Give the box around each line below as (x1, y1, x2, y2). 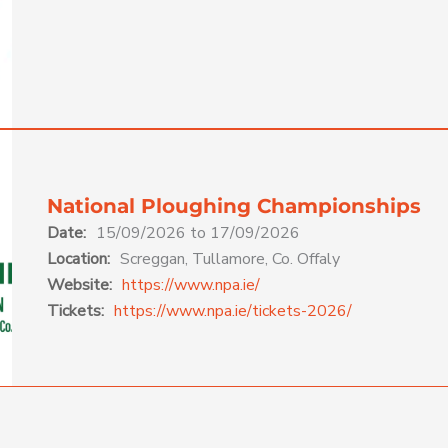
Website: (46, 273, 112, 296)
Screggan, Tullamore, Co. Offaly (119, 247, 340, 270)
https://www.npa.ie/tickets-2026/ (113, 299, 352, 322)
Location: (46, 247, 110, 270)
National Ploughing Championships (46, 193, 421, 218)
